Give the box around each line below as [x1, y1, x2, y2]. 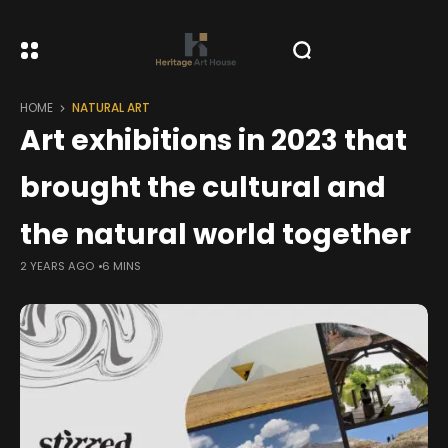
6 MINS [102, 258, 141, 274]
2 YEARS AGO [20, 258, 94, 274]
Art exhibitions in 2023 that [20, 121, 407, 160]
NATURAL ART [72, 100, 150, 116]
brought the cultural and [20, 168, 386, 207]
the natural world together [20, 215, 411, 254]
